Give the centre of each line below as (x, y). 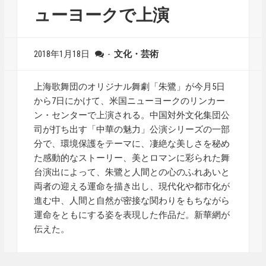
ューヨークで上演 (102, 15)
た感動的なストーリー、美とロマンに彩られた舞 (132, 158)
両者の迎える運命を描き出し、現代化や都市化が (132, 186)
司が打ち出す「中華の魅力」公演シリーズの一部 (132, 129)
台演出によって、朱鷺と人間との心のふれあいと (132, 172)
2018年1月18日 (62, 54)
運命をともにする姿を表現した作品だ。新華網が (132, 215)
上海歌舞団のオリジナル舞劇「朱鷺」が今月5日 (130, 87)
